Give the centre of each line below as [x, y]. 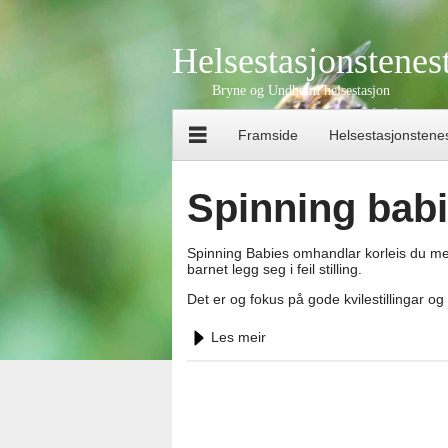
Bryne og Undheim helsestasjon [301, 90]
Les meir [238, 336]
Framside [268, 135]
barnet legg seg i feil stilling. [274, 269]
